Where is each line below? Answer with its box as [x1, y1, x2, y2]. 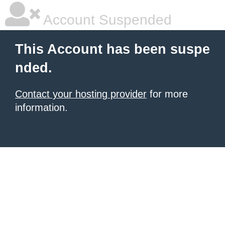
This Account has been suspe [15, 42, 210, 57]
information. [15, 102, 68, 113]
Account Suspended [40, 12, 172, 28]
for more [147, 88, 188, 99]
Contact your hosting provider [15, 88, 147, 99]
